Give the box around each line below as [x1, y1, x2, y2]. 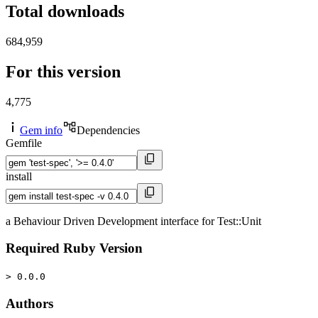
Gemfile [6, 136, 42, 149]
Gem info [20, 124, 62, 136]
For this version [6, 62, 121, 81]
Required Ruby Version [6, 241, 143, 256]
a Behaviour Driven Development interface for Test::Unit [6, 214, 261, 227]
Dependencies [77, 124, 140, 136]
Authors [6, 295, 53, 311]
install [6, 170, 32, 182]
